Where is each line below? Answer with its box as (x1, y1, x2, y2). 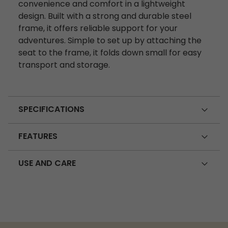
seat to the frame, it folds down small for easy (18, 47, 202, 61)
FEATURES (18, 130, 58, 144)
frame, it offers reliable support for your (18, 22, 178, 36)
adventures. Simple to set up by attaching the (18, 35, 202, 48)
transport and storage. (18, 59, 110, 73)
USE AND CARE (18, 157, 76, 170)
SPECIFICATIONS (18, 103, 84, 117)
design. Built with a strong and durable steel (18, 10, 191, 24)
